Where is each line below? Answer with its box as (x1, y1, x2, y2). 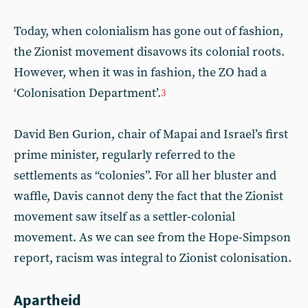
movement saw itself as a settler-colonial (14, 208, 235, 225)
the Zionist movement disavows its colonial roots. (14, 43, 285, 60)
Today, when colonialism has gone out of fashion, (14, 23, 283, 39)
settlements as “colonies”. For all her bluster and (14, 167, 276, 184)
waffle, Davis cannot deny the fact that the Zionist (14, 188, 283, 204)
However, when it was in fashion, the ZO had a (14, 64, 267, 80)
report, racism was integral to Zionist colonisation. (14, 250, 291, 266)
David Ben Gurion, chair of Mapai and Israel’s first (14, 126, 288, 142)
